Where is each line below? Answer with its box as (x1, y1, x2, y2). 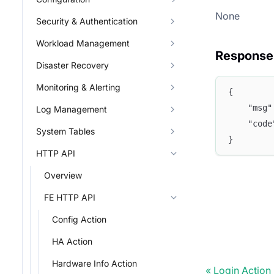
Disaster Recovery (36, 60, 109, 70)
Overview (44, 170, 82, 180)
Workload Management (36, 38, 130, 48)
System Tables (36, 126, 95, 136)
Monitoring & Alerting (36, 82, 120, 92)
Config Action (52, 214, 106, 224)
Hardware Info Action (52, 258, 137, 268)
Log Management (36, 104, 107, 114)
